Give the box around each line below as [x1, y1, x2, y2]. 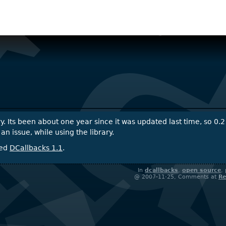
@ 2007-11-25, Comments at [134, 174, 218, 180]
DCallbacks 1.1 [10, 144, 63, 152]
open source [182, 167, 221, 174]
